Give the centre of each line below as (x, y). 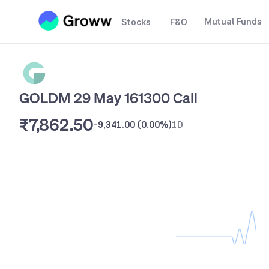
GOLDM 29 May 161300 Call (108, 98)
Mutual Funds (233, 21)
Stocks (136, 22)
